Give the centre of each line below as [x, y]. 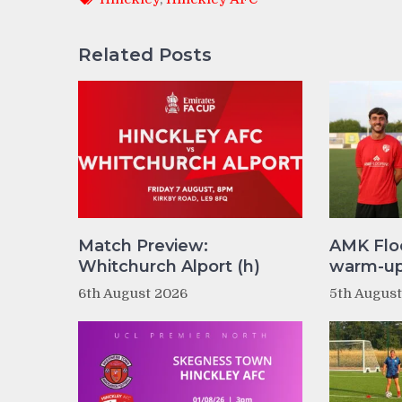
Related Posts [145, 55]
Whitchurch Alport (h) [169, 267]
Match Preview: [143, 246]
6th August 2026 [133, 294]
